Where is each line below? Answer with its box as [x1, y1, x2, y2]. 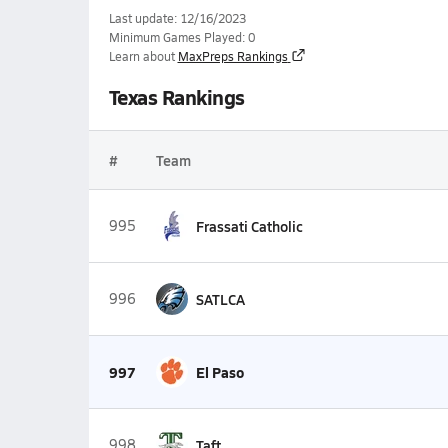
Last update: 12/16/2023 [108, 10, 246, 26]
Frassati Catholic [195, 216, 303, 236]
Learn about [108, 48, 175, 64]
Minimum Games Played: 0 [108, 29, 255, 45]
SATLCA [195, 289, 245, 309]
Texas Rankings [108, 83, 245, 111]
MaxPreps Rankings [177, 48, 288, 64]
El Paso [195, 362, 244, 382]
